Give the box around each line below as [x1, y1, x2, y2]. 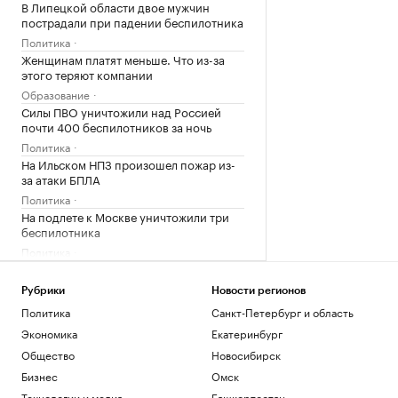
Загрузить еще [88, 275, 178, 288]
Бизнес [21, 367, 58, 384]
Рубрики [21, 285, 65, 296]
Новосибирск [211, 346, 281, 362]
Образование [21, 84, 90, 102]
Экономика [21, 324, 77, 341]
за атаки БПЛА [21, 169, 100, 187]
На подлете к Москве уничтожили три [21, 206, 229, 225]
